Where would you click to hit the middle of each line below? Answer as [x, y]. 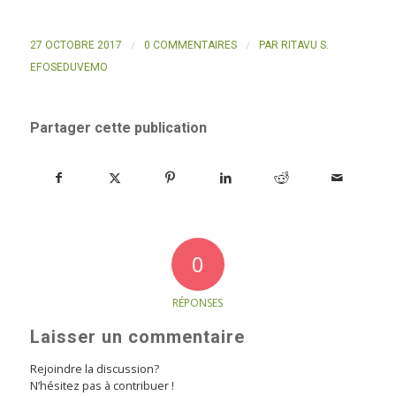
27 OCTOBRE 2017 [76, 45]
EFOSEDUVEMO [69, 67]
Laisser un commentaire [137, 336]
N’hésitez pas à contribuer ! [102, 385]
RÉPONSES [198, 302]
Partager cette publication [118, 127]
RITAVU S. [305, 45]
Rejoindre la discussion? [94, 368]
